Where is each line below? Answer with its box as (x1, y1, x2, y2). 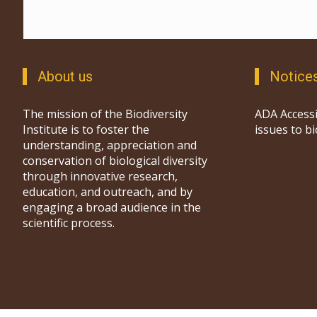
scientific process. (23, 215, 115, 231)
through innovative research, (23, 168, 178, 185)
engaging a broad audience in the (23, 200, 201, 216)
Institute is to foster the (23, 122, 149, 138)
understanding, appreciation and (23, 137, 197, 154)
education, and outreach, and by (23, 184, 192, 200)
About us (38, 68, 93, 86)
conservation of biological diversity (23, 153, 207, 169)
